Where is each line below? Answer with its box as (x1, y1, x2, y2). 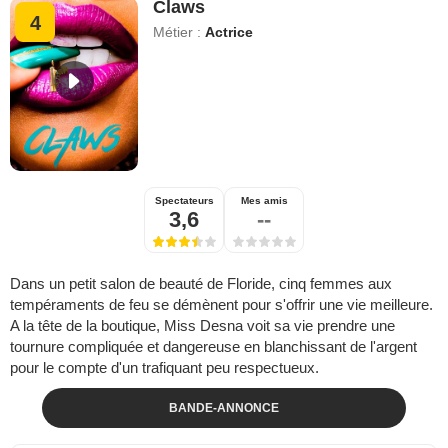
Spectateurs (154, 194, 214, 206)
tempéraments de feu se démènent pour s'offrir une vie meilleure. (10, 295, 433, 313)
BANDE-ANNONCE (168, 400, 279, 415)
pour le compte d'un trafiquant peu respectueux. (10, 358, 319, 376)
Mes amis (240, 194, 288, 206)
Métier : (153, 23, 206, 40)
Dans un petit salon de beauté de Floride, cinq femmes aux (10, 274, 392, 292)
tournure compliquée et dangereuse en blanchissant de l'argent (10, 337, 417, 355)
